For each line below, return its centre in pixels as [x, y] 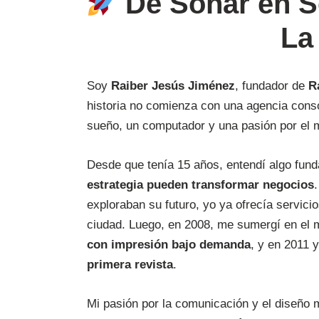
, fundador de [272, 85]
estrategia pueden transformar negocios [200, 184]
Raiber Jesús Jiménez [173, 85]
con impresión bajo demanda [169, 244]
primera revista [130, 264]
